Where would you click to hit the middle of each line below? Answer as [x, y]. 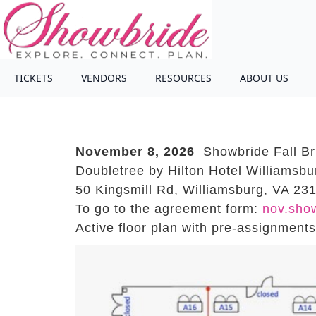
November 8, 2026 [135, 152]
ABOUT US [264, 78]
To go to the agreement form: [169, 209]
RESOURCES [183, 78]
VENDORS [104, 78]
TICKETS [34, 78]
